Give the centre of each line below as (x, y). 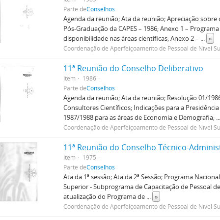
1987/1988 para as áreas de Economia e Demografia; (140, 117)
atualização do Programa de (105, 196)
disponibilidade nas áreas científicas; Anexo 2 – (132, 38)
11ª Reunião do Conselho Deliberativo (134, 68)
